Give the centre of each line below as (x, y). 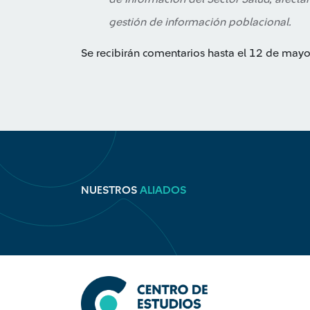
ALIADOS (163, 190)
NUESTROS (110, 190)
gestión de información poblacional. (200, 22)
